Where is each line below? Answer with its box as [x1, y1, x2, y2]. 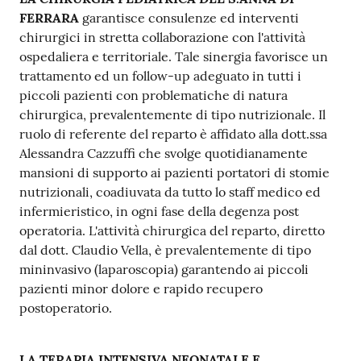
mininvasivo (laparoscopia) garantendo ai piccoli [19, 260, 309, 277]
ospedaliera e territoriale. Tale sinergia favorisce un [19, 48, 328, 64]
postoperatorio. [19, 299, 112, 316]
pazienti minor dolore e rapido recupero [19, 280, 263, 297]
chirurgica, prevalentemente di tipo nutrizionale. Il [19, 106, 326, 122]
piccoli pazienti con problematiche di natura [19, 86, 288, 103]
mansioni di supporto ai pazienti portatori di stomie [19, 164, 330, 180]
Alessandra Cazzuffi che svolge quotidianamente [19, 144, 308, 161]
